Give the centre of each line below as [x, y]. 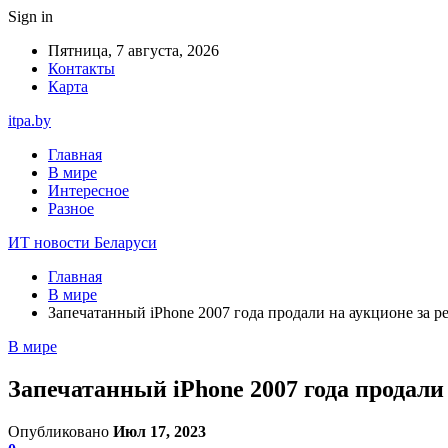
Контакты [81, 68]
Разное [71, 208]
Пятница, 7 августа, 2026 [133, 50]
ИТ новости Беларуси [82, 242]
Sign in [30, 16]
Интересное [88, 190]
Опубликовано [60, 431]
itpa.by [29, 120]
